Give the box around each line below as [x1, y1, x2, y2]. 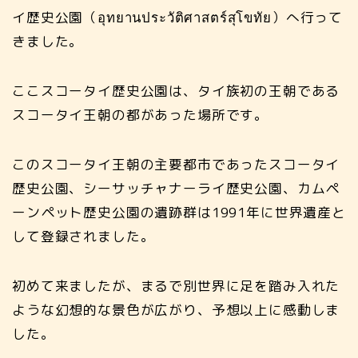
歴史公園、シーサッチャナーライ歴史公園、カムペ [12, 179, 340, 197]
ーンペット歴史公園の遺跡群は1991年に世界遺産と [12, 203, 346, 221]
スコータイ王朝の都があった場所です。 [12, 105, 269, 124]
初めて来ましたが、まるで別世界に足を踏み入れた [12, 276, 340, 295]
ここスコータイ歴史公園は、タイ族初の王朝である [12, 82, 340, 100]
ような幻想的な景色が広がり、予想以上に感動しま [12, 300, 340, 319]
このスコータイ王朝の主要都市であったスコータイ [12, 155, 340, 173]
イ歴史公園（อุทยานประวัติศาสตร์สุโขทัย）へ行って [12, 8, 344, 26]
